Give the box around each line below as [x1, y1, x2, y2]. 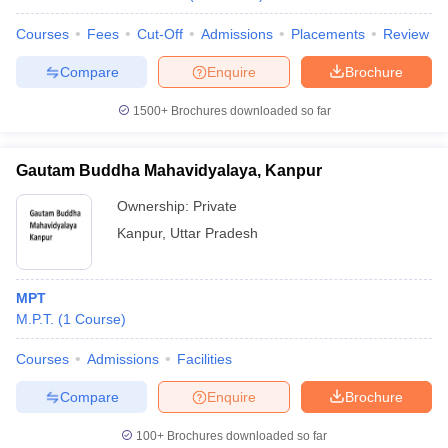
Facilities [177, 351, 232, 367]
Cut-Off [137, 26, 183, 42]
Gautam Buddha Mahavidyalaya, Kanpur [16, 162, 322, 179]
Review [383, 26, 429, 42]
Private [193, 198, 237, 214]
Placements [291, 26, 365, 42]
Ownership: [117, 198, 193, 214]
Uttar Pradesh [170, 225, 258, 241]
